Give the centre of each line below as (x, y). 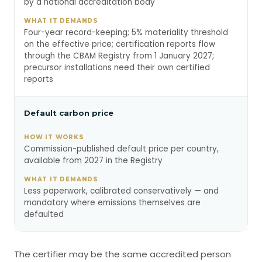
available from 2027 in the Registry (93, 161)
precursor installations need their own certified (117, 68)
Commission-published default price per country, (121, 149)
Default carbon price (69, 113)
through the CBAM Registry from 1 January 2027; (119, 56)
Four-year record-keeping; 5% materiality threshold (126, 32)
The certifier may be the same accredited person (123, 254)
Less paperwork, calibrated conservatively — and (121, 191)
